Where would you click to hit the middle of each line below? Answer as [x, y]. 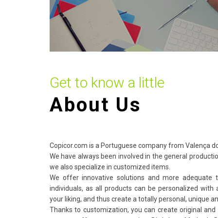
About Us [96, 105]
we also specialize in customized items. [110, 167]
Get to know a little [107, 82]
